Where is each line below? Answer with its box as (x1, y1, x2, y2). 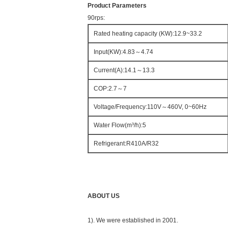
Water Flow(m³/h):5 (94, 122, 146, 129)
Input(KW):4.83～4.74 (94, 48, 153, 55)
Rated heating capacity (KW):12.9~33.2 (94, 30, 202, 37)
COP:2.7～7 (94, 85, 127, 92)
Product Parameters (88, 2, 147, 9)
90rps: (88, 14, 105, 21)
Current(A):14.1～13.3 (94, 67, 155, 74)
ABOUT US (88, 192, 120, 199)
